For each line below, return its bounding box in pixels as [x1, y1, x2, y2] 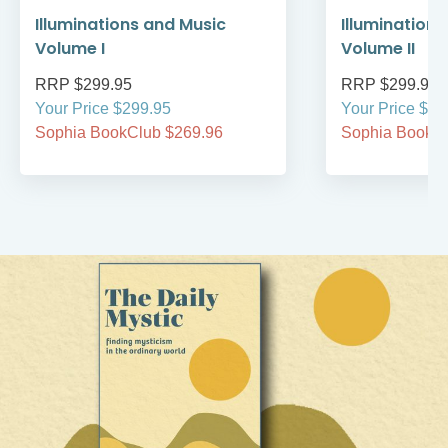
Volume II [341, 37, 415, 61]
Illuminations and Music [35, 13, 226, 37]
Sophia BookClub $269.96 [35, 124, 223, 142]
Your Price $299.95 [35, 100, 171, 118]
